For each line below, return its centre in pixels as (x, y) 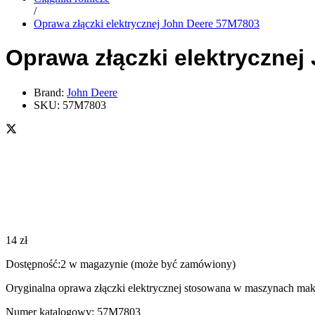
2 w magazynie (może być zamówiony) (148, 264)
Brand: (50, 92)
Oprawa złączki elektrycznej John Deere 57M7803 (147, 23)
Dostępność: (33, 264)
